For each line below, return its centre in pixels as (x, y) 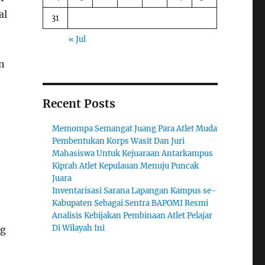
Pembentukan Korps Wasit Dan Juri (119, 141)
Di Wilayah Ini (79, 228)
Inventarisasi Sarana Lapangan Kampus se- (134, 190)
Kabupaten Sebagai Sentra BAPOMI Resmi (130, 203)
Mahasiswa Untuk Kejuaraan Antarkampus (133, 153)
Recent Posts (79, 103)
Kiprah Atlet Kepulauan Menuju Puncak (126, 166)
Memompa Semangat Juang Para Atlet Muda (135, 128)
